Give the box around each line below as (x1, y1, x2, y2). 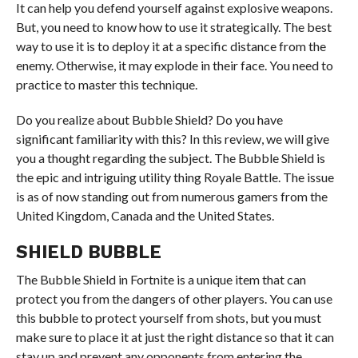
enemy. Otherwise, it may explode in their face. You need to (15, 58, 333, 73)
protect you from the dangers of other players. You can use (15, 291, 332, 306)
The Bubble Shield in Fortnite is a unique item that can (15, 272, 306, 287)
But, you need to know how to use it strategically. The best (15, 19, 332, 34)
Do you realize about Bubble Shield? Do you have (15, 112, 283, 127)
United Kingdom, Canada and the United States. (15, 208, 274, 223)
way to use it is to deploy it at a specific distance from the (15, 38, 326, 54)
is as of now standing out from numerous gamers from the (15, 189, 328, 204)
